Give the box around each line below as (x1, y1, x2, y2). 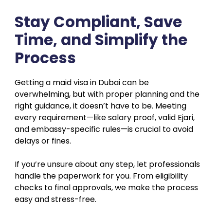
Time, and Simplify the (15, 29, 187, 51)
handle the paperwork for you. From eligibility (15, 170, 188, 182)
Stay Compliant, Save (15, 11, 182, 33)
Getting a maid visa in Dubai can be (15, 76, 149, 88)
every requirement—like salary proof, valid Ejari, (15, 111, 195, 123)
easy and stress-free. (15, 193, 96, 205)
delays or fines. (15, 135, 71, 146)
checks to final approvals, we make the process (15, 182, 198, 193)
